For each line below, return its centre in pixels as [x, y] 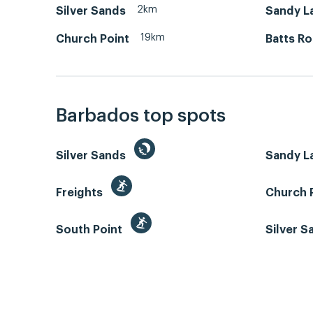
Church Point [93, 39]
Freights [81, 193]
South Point [90, 230]
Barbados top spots [141, 116]
